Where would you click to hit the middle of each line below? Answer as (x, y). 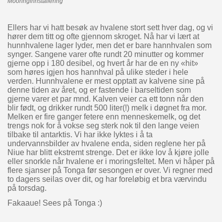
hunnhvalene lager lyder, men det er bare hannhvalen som (109, 45)
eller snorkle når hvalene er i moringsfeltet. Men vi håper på (111, 161)
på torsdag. (28, 188)
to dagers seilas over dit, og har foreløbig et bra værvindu (107, 179)
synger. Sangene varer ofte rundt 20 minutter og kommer (105, 54)
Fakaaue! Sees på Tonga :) (55, 203)
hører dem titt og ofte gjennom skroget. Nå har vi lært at (103, 36)
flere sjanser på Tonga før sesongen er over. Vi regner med (111, 170)
